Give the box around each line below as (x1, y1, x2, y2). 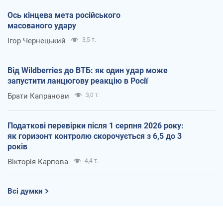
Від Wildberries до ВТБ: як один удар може (7, 65, 168, 75)
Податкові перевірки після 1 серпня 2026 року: (7, 120, 184, 130)
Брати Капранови (7, 91, 69, 101)
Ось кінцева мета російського (7, 10, 120, 20)
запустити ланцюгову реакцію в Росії (7, 76, 148, 86)
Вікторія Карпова (7, 157, 68, 166)
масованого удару (7, 20, 76, 30)
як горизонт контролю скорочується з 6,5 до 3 (7, 131, 182, 141)
